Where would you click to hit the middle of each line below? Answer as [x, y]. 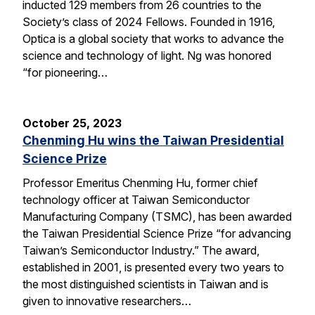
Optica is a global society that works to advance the [153, 39]
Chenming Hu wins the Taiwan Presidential [153, 141]
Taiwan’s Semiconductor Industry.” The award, [141, 250]
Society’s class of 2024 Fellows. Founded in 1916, [149, 22]
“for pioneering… [65, 73]
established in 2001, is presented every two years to [153, 267]
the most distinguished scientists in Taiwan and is [146, 284]
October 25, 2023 [72, 123]
